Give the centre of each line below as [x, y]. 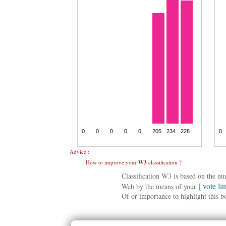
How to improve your [112, 162]
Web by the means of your [160, 186]
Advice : [79, 152]
